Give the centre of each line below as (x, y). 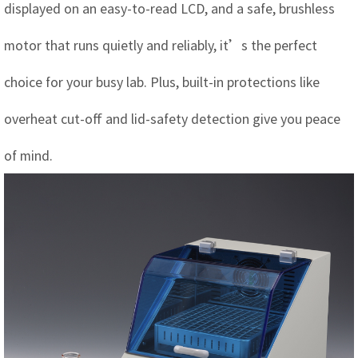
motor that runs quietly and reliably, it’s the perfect (161, 45)
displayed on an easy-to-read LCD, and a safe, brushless (169, 8)
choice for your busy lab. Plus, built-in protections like (162, 82)
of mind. (28, 155)
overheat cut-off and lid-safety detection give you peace (172, 119)
